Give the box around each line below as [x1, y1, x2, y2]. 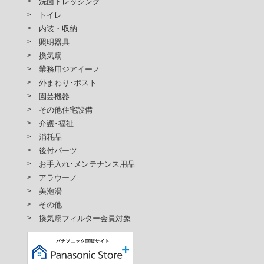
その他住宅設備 [39, 105, 93, 114]
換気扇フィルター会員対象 [39, 214, 131, 223]
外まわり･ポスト [39, 78, 97, 87]
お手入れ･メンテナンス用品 [39, 160, 136, 169]
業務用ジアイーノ [39, 65, 101, 74]
